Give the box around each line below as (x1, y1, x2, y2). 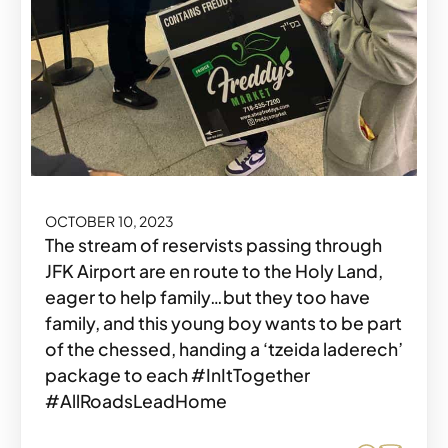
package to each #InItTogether (45, 363, 310, 386)
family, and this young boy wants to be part (45, 311, 402, 334)
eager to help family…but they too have (45, 285, 370, 308)
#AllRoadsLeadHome (45, 389, 227, 412)
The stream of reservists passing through (45, 233, 382, 256)
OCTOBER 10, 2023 (45, 211, 175, 230)
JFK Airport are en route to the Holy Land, (45, 259, 383, 282)
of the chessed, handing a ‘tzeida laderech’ (45, 337, 403, 360)
